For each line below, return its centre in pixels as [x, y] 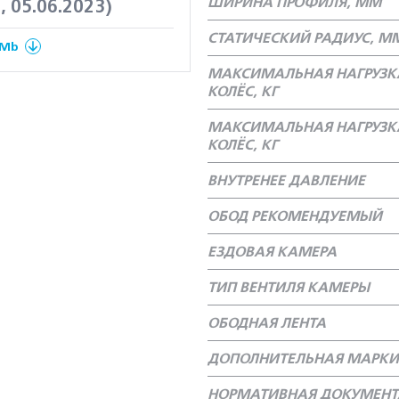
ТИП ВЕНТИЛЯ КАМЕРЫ [289, 288]
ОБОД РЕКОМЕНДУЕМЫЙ [295, 216]
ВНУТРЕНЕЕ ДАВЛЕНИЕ [286, 181]
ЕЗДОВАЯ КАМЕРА [272, 252]
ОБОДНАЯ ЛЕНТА [267, 323]
